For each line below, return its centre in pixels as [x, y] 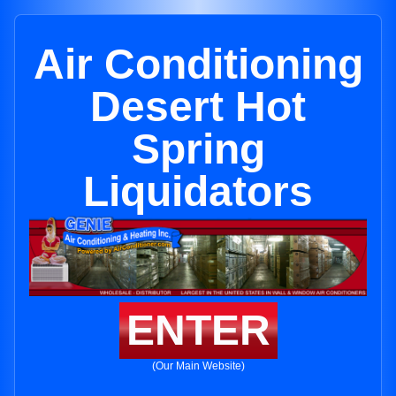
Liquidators [198, 191]
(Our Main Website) [198, 366]
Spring [198, 149]
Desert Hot [198, 107]
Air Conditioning [198, 64]
